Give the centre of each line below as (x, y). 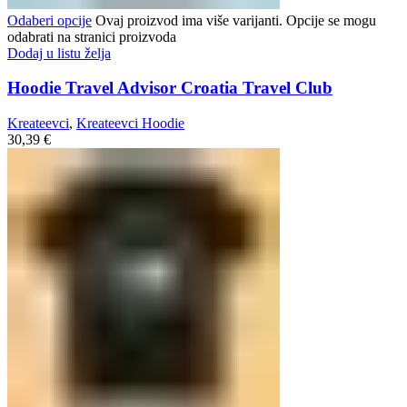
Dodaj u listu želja (59, 53)
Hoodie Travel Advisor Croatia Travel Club (170, 88)
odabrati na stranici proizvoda (92, 36)
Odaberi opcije (50, 20)
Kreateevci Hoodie (130, 124)
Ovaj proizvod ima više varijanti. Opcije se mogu (234, 20)
